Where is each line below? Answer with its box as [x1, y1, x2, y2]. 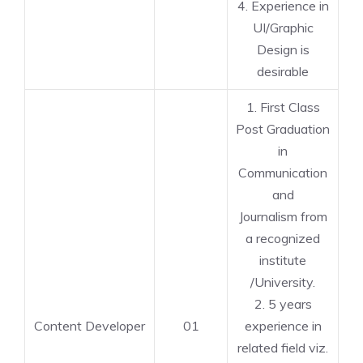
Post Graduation [236, 121, 330, 137]
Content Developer [34, 318, 145, 334]
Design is [256, 41, 310, 58]
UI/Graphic [252, 19, 314, 36]
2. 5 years [254, 296, 312, 312]
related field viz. [237, 340, 328, 356]
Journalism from [238, 208, 327, 224]
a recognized [246, 230, 320, 246]
